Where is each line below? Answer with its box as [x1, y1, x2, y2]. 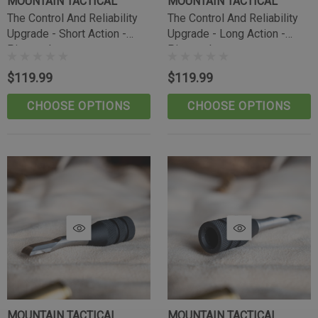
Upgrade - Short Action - [7, 27, 126, 40]
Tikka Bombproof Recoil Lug [83, 290, 224, 304]
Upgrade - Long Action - [168, 27, 285, 40]
